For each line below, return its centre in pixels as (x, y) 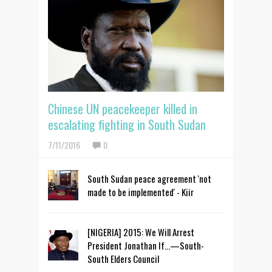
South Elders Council (123, 258)
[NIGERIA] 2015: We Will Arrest (141, 232)
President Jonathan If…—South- (146, 245)
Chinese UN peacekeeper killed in (123, 108)
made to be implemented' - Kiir (141, 192)
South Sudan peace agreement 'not (149, 178)
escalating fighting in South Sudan (127, 124)
